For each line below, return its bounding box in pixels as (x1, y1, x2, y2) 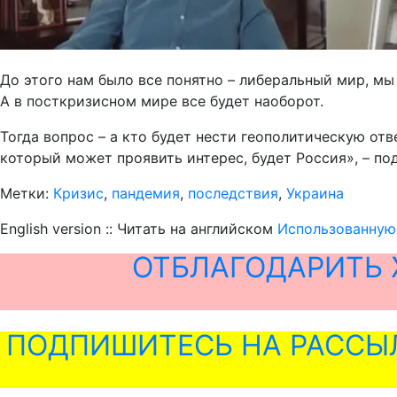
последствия (188, 184, 278, 203)
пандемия (112, 184, 180, 203)
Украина (286, 184, 344, 203)
